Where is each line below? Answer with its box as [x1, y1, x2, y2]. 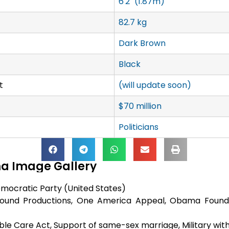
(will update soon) [118, 79, 191, 91]
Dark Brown [118, 37, 166, 50]
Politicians [118, 121, 158, 133]
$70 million [118, 100, 162, 112]
